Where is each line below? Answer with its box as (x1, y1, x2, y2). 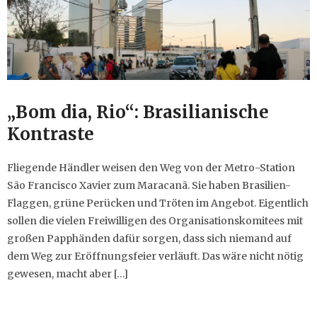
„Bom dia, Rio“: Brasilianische (7, 101, 269, 124)
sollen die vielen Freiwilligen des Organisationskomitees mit (7, 214, 303, 228)
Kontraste (7, 123, 94, 146)
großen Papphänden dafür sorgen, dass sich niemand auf (7, 232, 292, 246)
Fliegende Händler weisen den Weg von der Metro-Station (7, 161, 295, 175)
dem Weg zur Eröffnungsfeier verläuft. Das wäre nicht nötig (7, 250, 304, 263)
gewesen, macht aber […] (7, 267, 128, 281)
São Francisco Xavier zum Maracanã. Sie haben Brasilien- (7, 179, 291, 192)
